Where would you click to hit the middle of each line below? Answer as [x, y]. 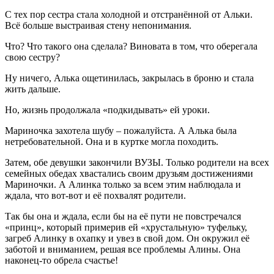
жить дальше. [33, 89]
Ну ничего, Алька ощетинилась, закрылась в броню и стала [129, 78]
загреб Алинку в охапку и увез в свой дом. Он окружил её [127, 238]
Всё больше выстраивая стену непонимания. [98, 25]
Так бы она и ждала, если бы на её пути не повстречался [123, 216]
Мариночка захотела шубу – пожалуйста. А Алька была [121, 130]
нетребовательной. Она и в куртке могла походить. [112, 141]
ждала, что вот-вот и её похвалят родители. [95, 195]
